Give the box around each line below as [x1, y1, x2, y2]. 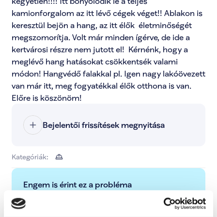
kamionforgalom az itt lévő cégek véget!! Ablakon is [12, 8, 202, 17]
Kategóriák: [12, 153, 48, 161]
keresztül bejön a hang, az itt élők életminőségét [12, 20, 192, 30]
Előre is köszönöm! [12, 93, 82, 102]
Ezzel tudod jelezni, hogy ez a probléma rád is [23, 190, 174, 199]
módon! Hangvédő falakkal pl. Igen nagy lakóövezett [12, 69, 205, 78]
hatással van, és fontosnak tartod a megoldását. [23, 201, 181, 209]
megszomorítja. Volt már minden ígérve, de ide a [12, 32, 190, 42]
